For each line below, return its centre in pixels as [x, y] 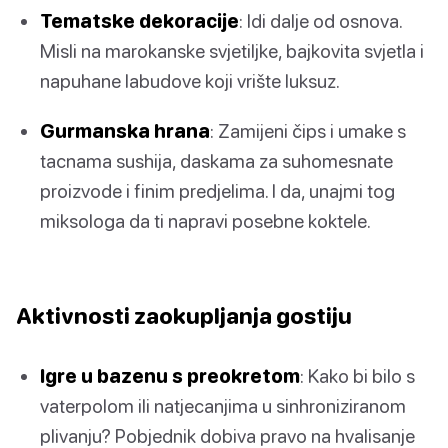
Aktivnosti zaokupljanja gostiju [184, 315]
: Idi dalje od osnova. [320, 21]
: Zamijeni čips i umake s [308, 130]
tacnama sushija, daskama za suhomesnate [216, 160]
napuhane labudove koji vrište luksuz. [190, 81]
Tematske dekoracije [139, 21]
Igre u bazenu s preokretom [170, 375]
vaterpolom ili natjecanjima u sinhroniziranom [223, 405]
